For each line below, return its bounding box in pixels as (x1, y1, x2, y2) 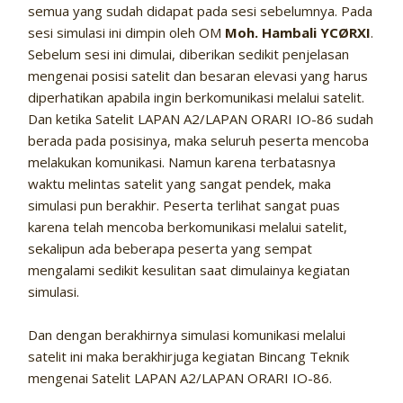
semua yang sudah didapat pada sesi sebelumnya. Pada (28, 2, 373, 21)
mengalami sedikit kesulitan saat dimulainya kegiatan (28, 261, 351, 280)
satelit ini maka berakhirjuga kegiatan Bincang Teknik (28, 347, 350, 366)
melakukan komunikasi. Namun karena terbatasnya (28, 153, 336, 172)
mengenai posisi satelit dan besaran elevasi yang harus (28, 67, 369, 85)
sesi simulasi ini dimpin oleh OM (28, 23, 226, 42)
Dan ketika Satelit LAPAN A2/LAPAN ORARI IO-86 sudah (28, 110, 374, 129)
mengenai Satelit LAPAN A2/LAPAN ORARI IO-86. (28, 369, 333, 388)
